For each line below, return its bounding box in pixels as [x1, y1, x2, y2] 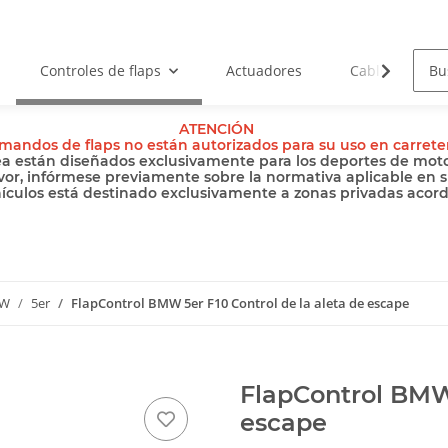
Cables [350, 61, 396, 81]
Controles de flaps [40, 61, 162, 81]
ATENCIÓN [179, 120, 254, 139]
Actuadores [226, 61, 303, 81]
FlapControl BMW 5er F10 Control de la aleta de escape [71, 294, 409, 313]
